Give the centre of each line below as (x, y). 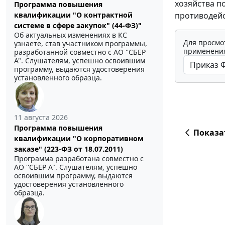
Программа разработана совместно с (79, 159)
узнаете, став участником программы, (81, 44)
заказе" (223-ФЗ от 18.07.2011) (69, 149)
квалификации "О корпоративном (79, 139)
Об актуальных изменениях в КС (71, 35)
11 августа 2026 (41, 118)
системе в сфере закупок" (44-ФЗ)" (78, 26)
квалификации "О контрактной (73, 15)
